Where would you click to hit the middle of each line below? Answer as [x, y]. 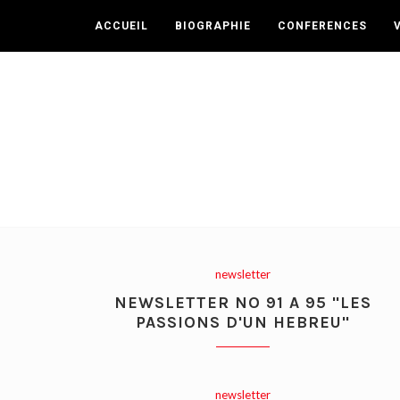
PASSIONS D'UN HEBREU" [242, 323]
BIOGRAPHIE [212, 26]
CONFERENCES [322, 26]
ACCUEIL [121, 26]
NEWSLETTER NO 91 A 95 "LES [242, 303]
